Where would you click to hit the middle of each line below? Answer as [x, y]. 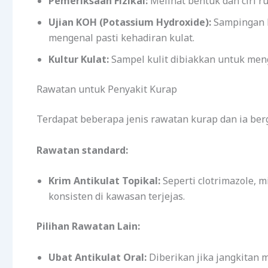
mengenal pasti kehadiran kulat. [121, 37]
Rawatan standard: [82, 150]
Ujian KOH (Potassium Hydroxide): [130, 22]
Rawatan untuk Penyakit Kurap [107, 89]
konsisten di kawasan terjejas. [117, 197]
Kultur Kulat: [79, 59]
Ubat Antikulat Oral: [98, 257]
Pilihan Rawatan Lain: [88, 226]
